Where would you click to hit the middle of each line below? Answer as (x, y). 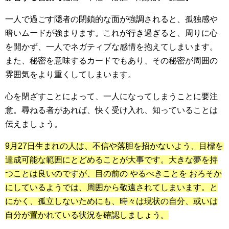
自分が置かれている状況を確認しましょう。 (87, 215)
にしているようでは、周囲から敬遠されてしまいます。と (111, 188)
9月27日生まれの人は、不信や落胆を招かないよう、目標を (114, 146)
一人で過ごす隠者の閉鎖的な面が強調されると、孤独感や (111, 19)
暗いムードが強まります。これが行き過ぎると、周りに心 (111, 33)
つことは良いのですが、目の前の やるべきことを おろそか (113, 174)
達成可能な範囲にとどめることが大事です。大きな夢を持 (111, 160)
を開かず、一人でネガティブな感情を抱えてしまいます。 (111, 47)
